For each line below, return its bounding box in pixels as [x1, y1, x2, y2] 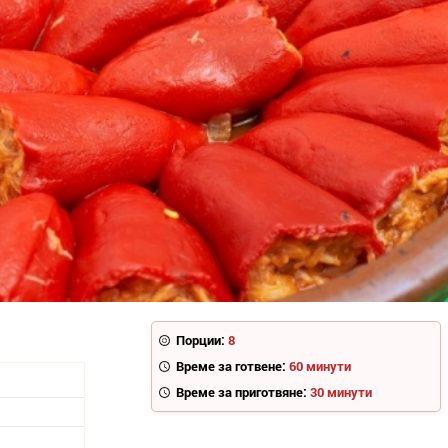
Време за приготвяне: [176, 383, 308, 402]
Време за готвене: [176, 357, 287, 376]
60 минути [289, 357, 352, 376]
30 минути [310, 383, 373, 402]
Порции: [176, 331, 226, 350]
